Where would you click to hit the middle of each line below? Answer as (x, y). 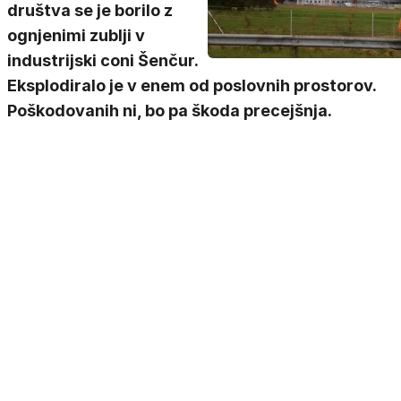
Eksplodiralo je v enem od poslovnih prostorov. (192, 85)
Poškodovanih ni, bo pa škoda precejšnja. (170, 111)
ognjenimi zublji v (76, 35)
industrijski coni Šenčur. (102, 60)
